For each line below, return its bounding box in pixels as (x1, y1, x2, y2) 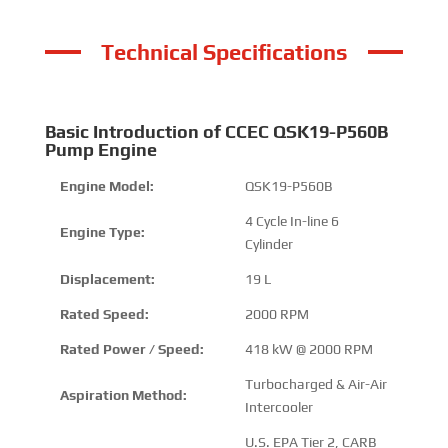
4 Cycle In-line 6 (244, 212, 339, 229)
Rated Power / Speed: (59, 340, 204, 357)
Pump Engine (44, 138, 157, 160)
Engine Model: (59, 177, 154, 194)
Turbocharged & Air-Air (244, 375, 387, 392)
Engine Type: (59, 223, 145, 240)
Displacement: (59, 270, 155, 287)
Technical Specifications (100, 38, 348, 65)
